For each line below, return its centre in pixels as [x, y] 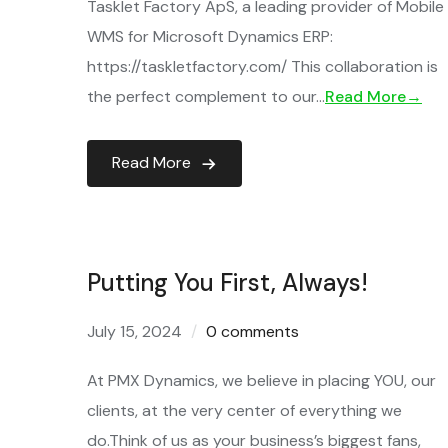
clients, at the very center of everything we [244, 410]
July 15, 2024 [134, 331]
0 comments [252, 331]
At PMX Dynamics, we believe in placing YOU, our [261, 380]
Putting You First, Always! [227, 282]
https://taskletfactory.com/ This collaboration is [262, 66]
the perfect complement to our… [206, 96]
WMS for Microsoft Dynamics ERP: [210, 36]
